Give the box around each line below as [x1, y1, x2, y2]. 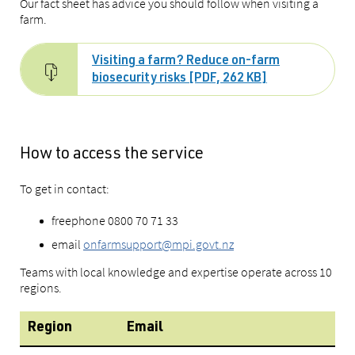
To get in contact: [20, 181, 109, 197]
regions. [20, 280, 62, 296]
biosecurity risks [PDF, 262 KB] [92, 73, 267, 86]
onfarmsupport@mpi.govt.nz [83, 236, 234, 253]
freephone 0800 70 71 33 [52, 212, 178, 229]
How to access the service [20, 147, 207, 164]
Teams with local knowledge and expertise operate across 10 [20, 264, 332, 281]
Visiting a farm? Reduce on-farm [92, 55, 280, 69]
